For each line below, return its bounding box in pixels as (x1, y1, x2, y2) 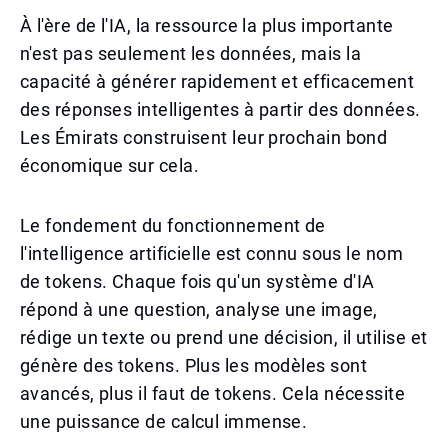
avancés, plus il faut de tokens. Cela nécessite (20, 383, 406, 404)
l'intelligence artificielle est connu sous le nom (20, 243, 404, 264)
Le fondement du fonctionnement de (20, 215, 326, 236)
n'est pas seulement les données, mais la (20, 43, 362, 64)
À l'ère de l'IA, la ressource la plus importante (20, 15, 394, 36)
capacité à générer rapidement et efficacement (20, 71, 415, 92)
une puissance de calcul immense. (20, 411, 308, 432)
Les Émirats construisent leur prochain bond (20, 127, 388, 148)
